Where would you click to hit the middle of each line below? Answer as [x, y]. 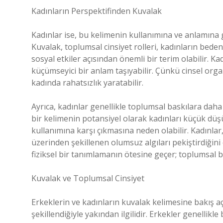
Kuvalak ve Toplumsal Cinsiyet [88, 178]
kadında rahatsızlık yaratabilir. [87, 83]
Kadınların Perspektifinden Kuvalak [97, 11]
